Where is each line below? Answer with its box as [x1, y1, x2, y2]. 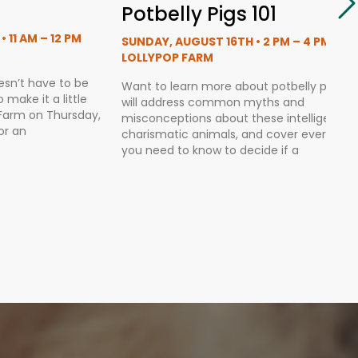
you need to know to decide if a [121, 142, 299, 159]
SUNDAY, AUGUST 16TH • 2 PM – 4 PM [121, 34, 331, 50]
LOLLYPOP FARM [121, 50, 213, 66]
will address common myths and [121, 94, 304, 111]
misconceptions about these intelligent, [121, 110, 344, 127]
